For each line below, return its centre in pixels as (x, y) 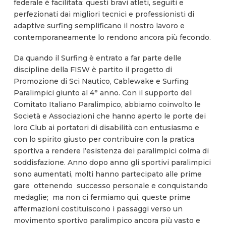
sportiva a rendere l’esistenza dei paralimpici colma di (111, 151)
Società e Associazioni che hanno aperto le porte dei (109, 116)
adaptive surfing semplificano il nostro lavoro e (99, 26)
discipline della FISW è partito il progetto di (93, 70)
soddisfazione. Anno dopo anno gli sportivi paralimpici (112, 163)
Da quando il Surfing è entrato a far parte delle (97, 58)
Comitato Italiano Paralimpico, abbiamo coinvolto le (107, 105)
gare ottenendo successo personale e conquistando (110, 186)
